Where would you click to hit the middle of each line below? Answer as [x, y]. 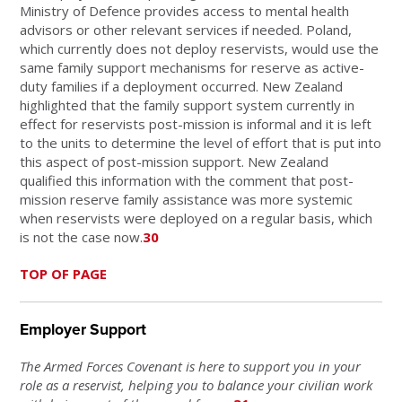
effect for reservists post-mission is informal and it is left [196, 123]
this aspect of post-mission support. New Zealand [175, 161]
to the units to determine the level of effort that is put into [201, 142]
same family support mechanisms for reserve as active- [192, 67]
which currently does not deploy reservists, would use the [200, 48]
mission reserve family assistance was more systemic [187, 199]
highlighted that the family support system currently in [188, 105]
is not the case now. [82, 236]
